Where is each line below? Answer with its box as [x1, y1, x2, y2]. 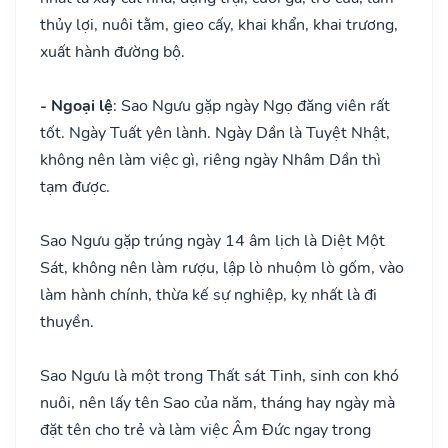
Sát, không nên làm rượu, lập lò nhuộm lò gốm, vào [40, 256, 404, 279]
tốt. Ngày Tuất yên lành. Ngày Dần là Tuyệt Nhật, [40, 121, 390, 144]
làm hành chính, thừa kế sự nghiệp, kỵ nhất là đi [40, 283, 377, 306]
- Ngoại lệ [40, 94, 113, 117]
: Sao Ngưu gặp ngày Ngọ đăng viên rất [113, 94, 390, 117]
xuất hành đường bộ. [40, 40, 185, 63]
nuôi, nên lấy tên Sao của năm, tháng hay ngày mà [40, 391, 395, 414]
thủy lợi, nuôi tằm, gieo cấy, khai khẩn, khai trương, [40, 13, 398, 36]
